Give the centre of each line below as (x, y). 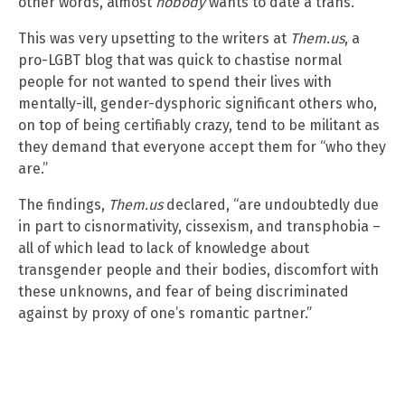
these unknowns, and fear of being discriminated (184, 291)
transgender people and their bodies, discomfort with (198, 269)
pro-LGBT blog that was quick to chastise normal (180, 60)
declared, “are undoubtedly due (271, 204)
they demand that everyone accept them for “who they (202, 146)
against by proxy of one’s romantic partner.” (165, 313)
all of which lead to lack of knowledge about (164, 248)
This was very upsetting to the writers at (154, 38)
